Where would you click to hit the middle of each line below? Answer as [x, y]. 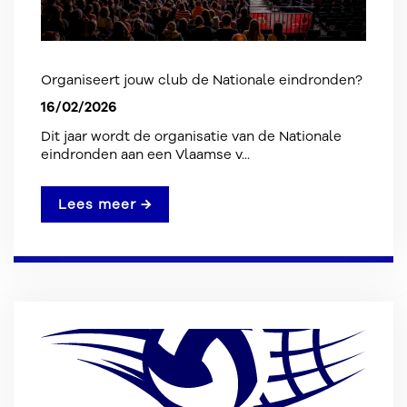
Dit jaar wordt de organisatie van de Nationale [191, 136]
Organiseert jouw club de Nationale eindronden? [202, 80]
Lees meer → [105, 204]
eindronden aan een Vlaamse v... [145, 154]
